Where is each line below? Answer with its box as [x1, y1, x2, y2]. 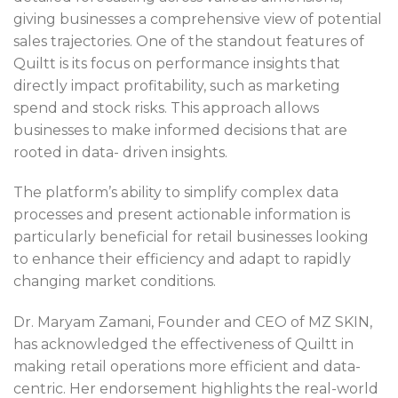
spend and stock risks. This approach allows [13, 99, 319, 116]
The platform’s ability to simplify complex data [13, 184, 338, 202]
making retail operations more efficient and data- [13, 358, 361, 376]
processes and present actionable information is [13, 206, 350, 224]
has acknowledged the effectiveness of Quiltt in [13, 336, 354, 354]
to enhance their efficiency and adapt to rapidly [13, 251, 351, 268]
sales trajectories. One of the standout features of [13, 32, 364, 50]
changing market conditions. [13, 273, 216, 291]
